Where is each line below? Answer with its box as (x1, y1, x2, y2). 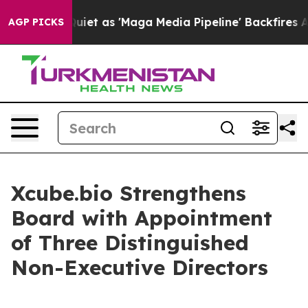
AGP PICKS (8, 16, 64, 28)
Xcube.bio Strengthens (11, 180, 246, 206)
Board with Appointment (11, 205, 272, 231)
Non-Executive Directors (11, 254, 268, 280)
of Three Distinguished (11, 230, 249, 256)
